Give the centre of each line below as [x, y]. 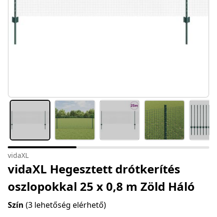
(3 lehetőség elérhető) [66, 205]
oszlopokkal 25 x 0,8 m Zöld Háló [101, 186]
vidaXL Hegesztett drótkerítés [94, 169]
